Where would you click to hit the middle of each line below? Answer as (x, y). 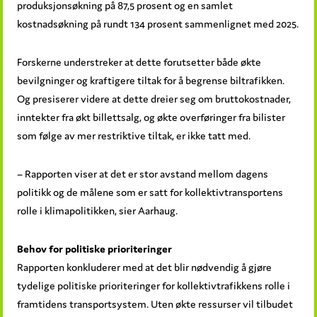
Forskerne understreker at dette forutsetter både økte (139, 62)
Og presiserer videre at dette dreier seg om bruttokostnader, (154, 98)
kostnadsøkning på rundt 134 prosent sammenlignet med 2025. (158, 23)
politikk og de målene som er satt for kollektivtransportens (150, 192)
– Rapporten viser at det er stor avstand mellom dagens (143, 173)
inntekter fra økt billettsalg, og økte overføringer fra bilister (151, 117)
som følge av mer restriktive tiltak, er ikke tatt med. (134, 135)
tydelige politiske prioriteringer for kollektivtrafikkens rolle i (154, 285)
